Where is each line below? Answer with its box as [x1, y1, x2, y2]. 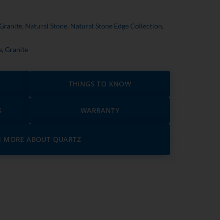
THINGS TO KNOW [68, 79, 132, 89]
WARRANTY [80, 106, 120, 115]
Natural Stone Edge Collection [70, 22, 162, 30]
